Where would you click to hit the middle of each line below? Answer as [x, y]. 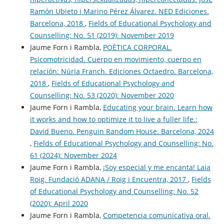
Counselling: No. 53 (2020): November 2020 [102, 95]
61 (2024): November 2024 [73, 155]
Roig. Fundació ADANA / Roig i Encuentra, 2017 [109, 179]
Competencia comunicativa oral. [156, 215]
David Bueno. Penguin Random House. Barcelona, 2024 [122, 131]
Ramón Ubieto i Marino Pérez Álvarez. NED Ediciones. [119, 11]
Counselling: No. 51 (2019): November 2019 [102, 35]
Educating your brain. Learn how [157, 107]
